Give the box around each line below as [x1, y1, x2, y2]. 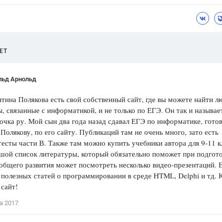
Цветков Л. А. [111, 7, 155, 15]
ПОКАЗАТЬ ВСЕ [122, 66, 172, 73]
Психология [111, 27, 156, 35]
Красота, [180, 41, 209, 49]
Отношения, [111, 41, 150, 49]
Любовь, [151, 41, 179, 49]
